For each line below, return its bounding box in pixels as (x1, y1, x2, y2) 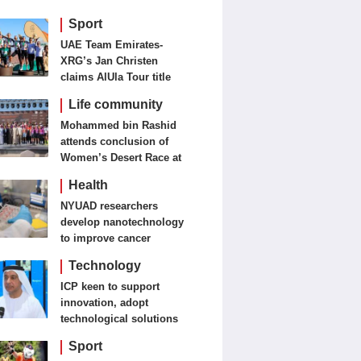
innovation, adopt (60, 297, 149, 309)
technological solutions (60, 313, 179, 325)
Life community (68, 98, 164, 111)
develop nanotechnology (60, 216, 185, 228)
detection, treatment (60, 248, 160, 260)
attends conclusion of (60, 135, 169, 147)
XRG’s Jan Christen (60, 55, 159, 67)
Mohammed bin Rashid (60, 119, 177, 131)
